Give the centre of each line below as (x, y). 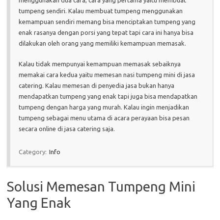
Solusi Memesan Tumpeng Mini (101, 187)
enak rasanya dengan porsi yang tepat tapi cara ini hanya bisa (106, 33)
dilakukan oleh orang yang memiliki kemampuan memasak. (102, 43)
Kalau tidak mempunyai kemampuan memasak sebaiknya (100, 64)
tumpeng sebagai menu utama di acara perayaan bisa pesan (104, 118)
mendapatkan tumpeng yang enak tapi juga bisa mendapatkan (108, 96)
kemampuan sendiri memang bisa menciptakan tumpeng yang (107, 22)
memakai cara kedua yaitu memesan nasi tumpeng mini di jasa (107, 75)
